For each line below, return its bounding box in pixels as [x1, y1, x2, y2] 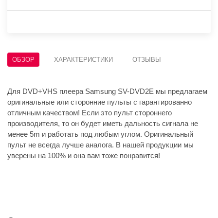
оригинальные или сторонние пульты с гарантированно [7, 98, 192, 107]
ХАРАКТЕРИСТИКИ [54, 56, 113, 64]
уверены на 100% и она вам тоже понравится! [7, 151, 160, 160]
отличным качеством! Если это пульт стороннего [7, 109, 172, 117]
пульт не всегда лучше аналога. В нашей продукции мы [7, 141, 194, 149]
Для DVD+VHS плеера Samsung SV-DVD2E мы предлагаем [7, 87, 207, 96]
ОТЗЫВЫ [132, 56, 161, 64]
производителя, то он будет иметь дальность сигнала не [7, 119, 198, 128]
